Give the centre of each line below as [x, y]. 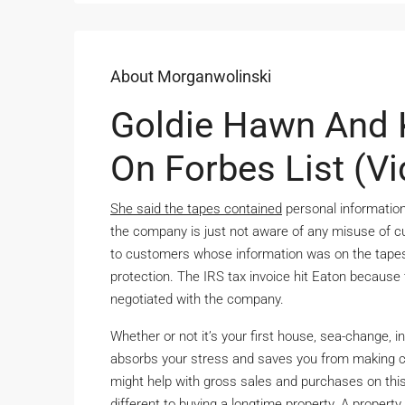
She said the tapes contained [196, 208]
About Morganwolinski [191, 76]
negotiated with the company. [197, 299]
